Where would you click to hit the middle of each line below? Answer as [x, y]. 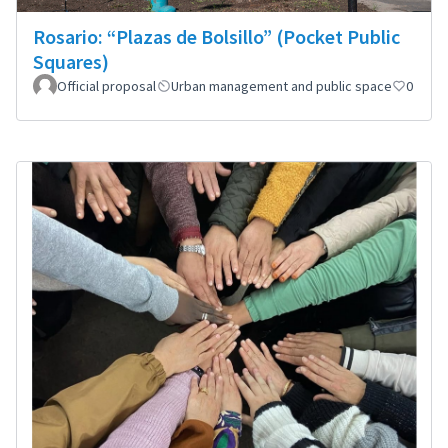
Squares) [71, 62]
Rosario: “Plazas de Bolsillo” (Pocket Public [216, 37]
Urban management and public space [281, 86]
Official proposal [106, 86]
